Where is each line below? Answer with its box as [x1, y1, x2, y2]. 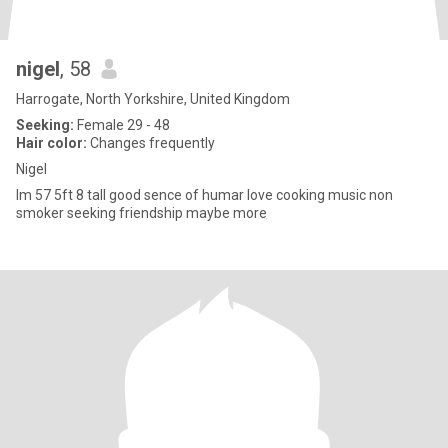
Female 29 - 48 [74, 117, 170, 133]
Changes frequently [87, 135, 215, 151]
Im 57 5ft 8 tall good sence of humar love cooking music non [16, 187, 393, 203]
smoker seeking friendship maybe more [16, 205, 267, 221]
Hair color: [16, 135, 87, 151]
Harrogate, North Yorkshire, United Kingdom [16, 91, 290, 107]
